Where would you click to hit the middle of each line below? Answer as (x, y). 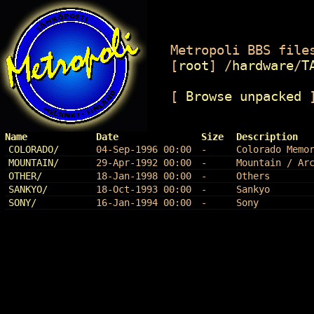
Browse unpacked (243, 96)
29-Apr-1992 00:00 (143, 162)
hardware (262, 65)
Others (253, 176)
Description (267, 136)
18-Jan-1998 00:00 (143, 176)
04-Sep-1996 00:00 (143, 149)
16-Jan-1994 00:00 (143, 202)
